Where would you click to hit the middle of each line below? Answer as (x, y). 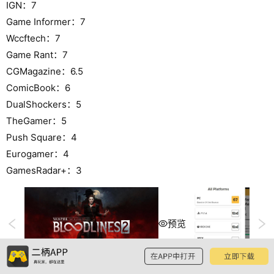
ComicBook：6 (38, 87)
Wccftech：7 (33, 38)
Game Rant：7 (37, 54)
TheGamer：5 (36, 120)
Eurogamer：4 (38, 154)
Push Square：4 (42, 137)
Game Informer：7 (46, 21)
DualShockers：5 (44, 104)
